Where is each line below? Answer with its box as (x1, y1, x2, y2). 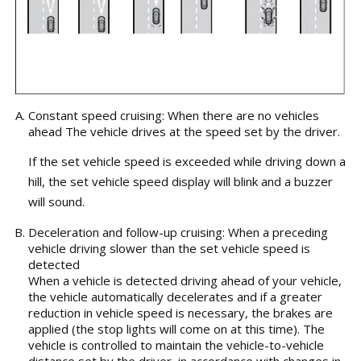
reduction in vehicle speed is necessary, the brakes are (28, 304, 333, 321)
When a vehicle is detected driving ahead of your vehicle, (28, 272, 342, 288)
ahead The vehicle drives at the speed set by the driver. (28, 122, 340, 139)
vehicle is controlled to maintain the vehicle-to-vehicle (28, 336, 324, 353)
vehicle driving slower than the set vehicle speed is (28, 239, 310, 256)
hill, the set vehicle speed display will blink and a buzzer (28, 172, 333, 189)
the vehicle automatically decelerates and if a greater (28, 288, 322, 305)
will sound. (28, 193, 85, 210)
